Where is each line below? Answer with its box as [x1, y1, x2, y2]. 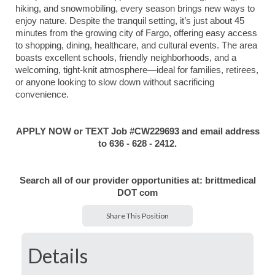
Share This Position [106, 211, 169, 220]
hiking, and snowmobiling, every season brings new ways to [15, 4, 255, 14]
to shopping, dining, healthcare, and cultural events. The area [15, 41, 257, 50]
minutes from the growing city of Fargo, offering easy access [15, 28, 257, 38]
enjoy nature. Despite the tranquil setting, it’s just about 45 [15, 16, 244, 26]
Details [28, 244, 88, 268]
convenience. [15, 90, 69, 99]
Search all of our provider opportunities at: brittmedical [19, 176, 256, 185]
